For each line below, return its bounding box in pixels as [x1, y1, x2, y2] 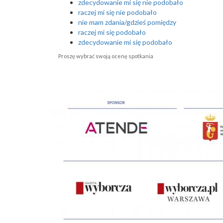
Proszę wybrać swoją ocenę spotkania [58, 53, 153, 60]
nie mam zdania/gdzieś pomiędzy [78, 18, 176, 27]
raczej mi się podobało [78, 28, 146, 37]
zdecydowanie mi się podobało [78, 38, 172, 47]
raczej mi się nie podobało [78, 8, 157, 17]
